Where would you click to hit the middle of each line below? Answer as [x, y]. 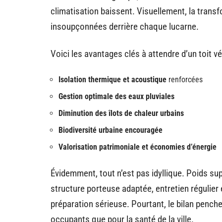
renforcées [185, 80]
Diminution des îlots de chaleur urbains [121, 113]
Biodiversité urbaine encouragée [111, 130]
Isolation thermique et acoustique [112, 80]
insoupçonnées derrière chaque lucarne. [125, 27]
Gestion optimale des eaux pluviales [116, 96]
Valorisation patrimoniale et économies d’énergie [138, 147]
